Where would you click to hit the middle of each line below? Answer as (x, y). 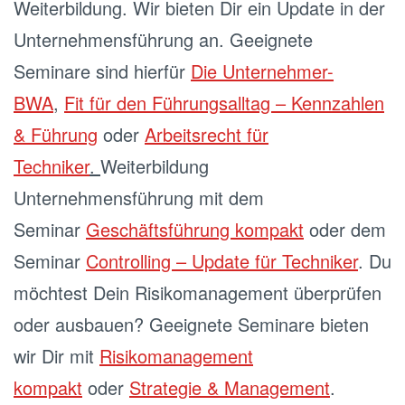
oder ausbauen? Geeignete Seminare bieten (191, 324)
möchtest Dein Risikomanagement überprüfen (198, 292)
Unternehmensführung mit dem (139, 198)
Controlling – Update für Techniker (222, 261)
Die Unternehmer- (262, 71)
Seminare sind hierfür (102, 71)
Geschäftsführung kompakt (195, 229)
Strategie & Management (230, 387)
